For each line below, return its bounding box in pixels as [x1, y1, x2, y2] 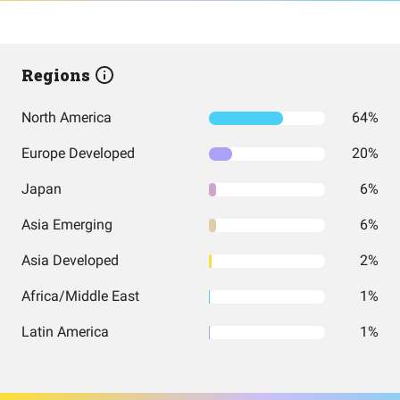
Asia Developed [21, 252, 119, 269]
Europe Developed [21, 145, 135, 162]
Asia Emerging [21, 216, 112, 233]
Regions [21, 64, 94, 86]
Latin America [21, 323, 109, 340]
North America [21, 109, 112, 126]
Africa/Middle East [21, 287, 139, 304]
